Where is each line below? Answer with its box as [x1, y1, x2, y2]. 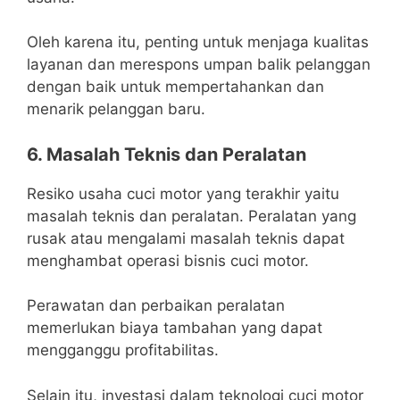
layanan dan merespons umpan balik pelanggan [27, 55, 371, 74]
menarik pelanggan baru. [27, 100, 205, 119]
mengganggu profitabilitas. [27, 341, 219, 360]
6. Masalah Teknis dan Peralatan [27, 143, 306, 165]
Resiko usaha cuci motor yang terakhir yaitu [27, 184, 339, 203]
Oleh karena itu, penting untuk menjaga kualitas [27, 33, 369, 52]
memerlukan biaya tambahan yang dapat [27, 319, 322, 337]
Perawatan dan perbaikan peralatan [27, 296, 285, 315]
